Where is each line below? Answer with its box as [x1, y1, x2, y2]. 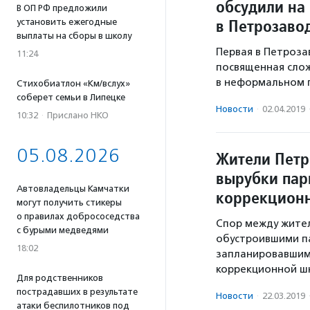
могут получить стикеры [17, 197, 122, 208]
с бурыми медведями [17, 225, 109, 235]
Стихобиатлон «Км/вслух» [17, 78, 130, 89]
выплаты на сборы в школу [17, 30, 131, 41]
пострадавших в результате [17, 286, 138, 297]
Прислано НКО [47, 110, 109, 120]
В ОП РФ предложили [17, 3, 107, 13]
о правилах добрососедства [17, 211, 140, 221]
